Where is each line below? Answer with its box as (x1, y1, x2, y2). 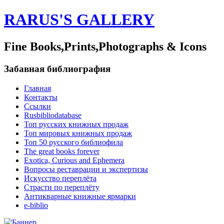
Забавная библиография (4, 63, 110, 74)
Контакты (24, 92, 57, 101)
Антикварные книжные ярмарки (24, 191, 136, 200)
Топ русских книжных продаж (24, 119, 128, 128)
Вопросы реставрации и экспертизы (24, 164, 148, 173)
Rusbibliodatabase (24, 110, 81, 119)
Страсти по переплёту (24, 182, 99, 191)
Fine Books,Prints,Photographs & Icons (4, 39, 206, 53)
